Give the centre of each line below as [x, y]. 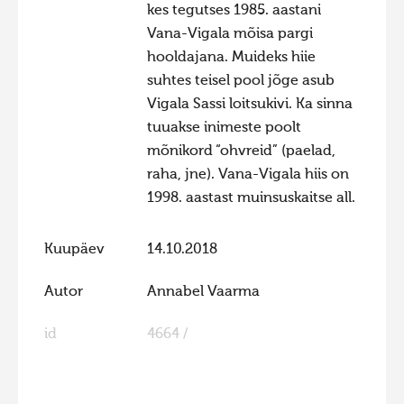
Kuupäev [74, 250]
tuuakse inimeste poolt [224, 129]
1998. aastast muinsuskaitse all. [251, 199]
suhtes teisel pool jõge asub [240, 82]
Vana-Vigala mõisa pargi [230, 35]
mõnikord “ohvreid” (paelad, [241, 152]
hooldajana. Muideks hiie [231, 58]
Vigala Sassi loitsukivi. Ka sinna [249, 105]
